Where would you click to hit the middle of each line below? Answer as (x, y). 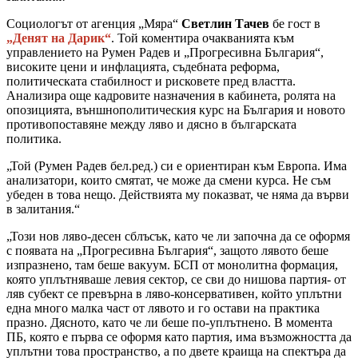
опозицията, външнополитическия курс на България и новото (176, 109)
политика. (34, 138)
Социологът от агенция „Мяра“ (94, 23)
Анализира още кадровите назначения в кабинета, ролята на (171, 95)
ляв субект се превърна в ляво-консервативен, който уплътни (174, 293)
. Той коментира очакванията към (203, 38)
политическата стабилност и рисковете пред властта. (151, 81)
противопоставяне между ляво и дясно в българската (151, 124)
